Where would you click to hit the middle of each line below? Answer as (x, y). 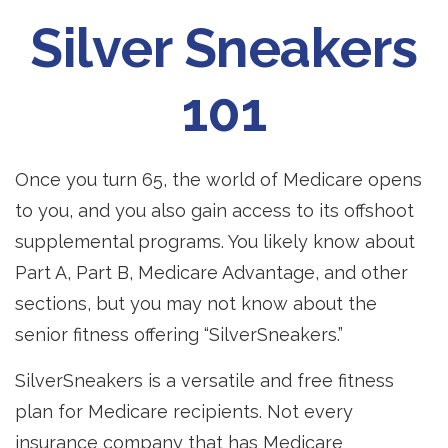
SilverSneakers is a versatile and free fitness (204, 380)
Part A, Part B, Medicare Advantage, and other (211, 272)
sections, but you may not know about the (196, 303)
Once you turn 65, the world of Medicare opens (218, 179)
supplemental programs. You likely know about (215, 241)
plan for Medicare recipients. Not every (184, 411)
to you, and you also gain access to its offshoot (214, 210)
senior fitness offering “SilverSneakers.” (179, 334)
